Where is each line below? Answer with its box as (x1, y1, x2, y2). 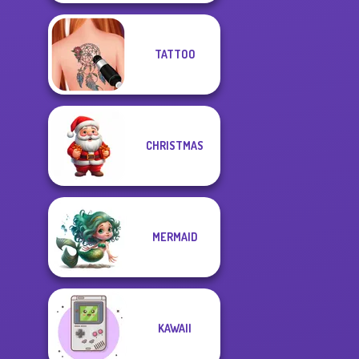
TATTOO (154, 47, 196, 61)
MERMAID (151, 230, 198, 244)
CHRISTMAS (146, 139, 204, 152)
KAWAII (158, 321, 192, 335)
